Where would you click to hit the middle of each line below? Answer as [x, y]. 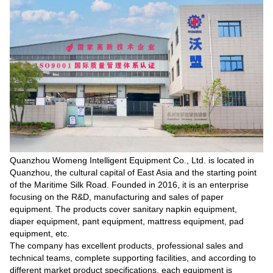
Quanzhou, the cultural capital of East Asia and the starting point [133, 173]
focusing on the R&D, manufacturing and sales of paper [117, 197]
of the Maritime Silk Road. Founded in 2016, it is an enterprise [129, 185]
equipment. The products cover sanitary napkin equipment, [123, 209]
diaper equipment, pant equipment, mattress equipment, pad [127, 222]
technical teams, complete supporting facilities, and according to [133, 258]
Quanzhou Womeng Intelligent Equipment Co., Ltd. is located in [132, 161]
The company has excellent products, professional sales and [126, 246]
